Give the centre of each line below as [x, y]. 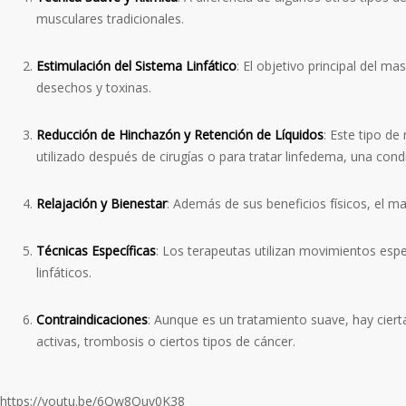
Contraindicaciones [92, 320]
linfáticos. [64, 273]
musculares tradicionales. [110, 19]
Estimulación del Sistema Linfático [136, 66]
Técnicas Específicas [96, 251]
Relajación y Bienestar [101, 204]
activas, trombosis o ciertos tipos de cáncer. [166, 342]
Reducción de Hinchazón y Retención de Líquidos [180, 135]
